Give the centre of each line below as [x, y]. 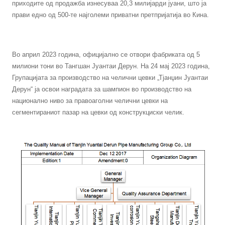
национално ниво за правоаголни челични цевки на [90, 100]
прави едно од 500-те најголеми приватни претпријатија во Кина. [111, 15]
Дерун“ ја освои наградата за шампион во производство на [102, 89]
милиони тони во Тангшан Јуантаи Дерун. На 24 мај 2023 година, [111, 66]
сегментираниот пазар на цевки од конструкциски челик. [98, 112]
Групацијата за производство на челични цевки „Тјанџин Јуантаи [110, 77]
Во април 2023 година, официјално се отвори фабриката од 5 [106, 54]
